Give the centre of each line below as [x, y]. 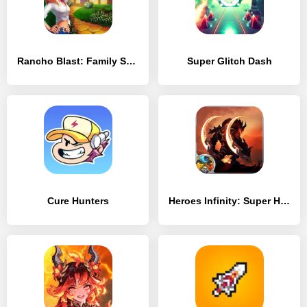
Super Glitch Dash [229, 61]
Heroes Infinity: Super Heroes [285, 201]
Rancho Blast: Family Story [131, 61]
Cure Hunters [78, 201]
